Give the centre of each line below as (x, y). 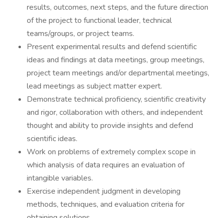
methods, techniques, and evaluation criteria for (106, 204)
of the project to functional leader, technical (99, 20)
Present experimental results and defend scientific (112, 47)
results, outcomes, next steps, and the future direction (118, 7)
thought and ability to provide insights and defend (110, 126)
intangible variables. (60, 178)
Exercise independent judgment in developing (104, 191)
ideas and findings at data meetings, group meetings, (116, 60)
